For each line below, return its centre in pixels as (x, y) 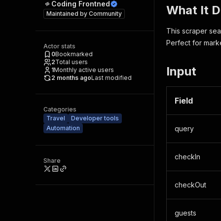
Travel (56, 118)
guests (185, 213)
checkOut (190, 185)
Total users (72, 62)
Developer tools (95, 118)
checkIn (187, 157)
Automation (63, 128)
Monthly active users (84, 70)
